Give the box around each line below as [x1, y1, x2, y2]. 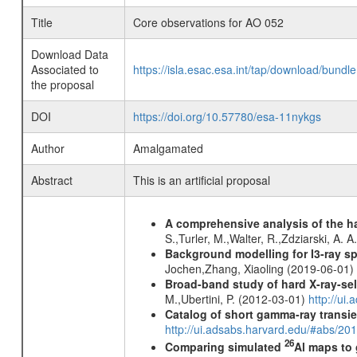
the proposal [30, 76, 94, 92]
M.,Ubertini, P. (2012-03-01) [164, 291, 308, 307]
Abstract [30, 172, 73, 188]
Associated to [30, 61, 99, 77]
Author [30, 140, 65, 156]
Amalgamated [132, 140, 203, 156]
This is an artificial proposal [132, 172, 270, 188]
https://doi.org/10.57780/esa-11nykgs [132, 108, 321, 124]
